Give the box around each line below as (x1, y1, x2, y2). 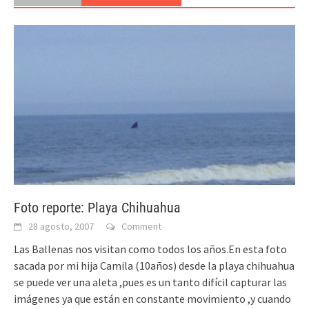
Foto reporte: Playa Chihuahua (14, 199, 181, 216)
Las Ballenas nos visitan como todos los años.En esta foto (14, 241, 287, 256)
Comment (121, 219, 161, 232)
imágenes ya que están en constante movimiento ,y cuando (14, 291, 291, 306)
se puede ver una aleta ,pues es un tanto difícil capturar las (14, 275, 287, 289)
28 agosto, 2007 (28, 219, 94, 232)
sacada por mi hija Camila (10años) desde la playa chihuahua (14, 258, 295, 272)
